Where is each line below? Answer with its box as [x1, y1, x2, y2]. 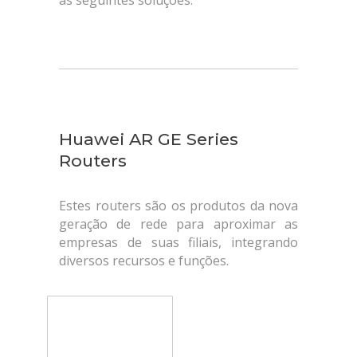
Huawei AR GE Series [59, 129, 238, 149]
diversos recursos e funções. [59, 252, 229, 269]
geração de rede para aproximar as [59, 215, 298, 233]
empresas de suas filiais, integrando [59, 233, 298, 251]
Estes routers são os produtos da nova [59, 197, 298, 214]
